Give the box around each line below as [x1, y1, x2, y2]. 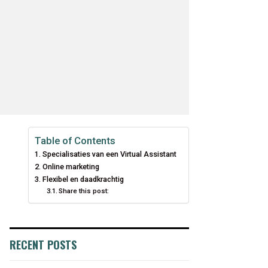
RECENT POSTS [10, 237, 77, 252]
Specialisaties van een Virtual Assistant [42, 150, 176, 159]
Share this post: [59, 187, 109, 195]
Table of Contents [35, 135, 115, 147]
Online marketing [42, 162, 99, 171]
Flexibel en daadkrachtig [42, 175, 124, 184]
